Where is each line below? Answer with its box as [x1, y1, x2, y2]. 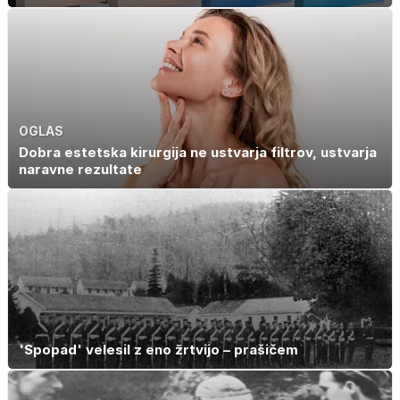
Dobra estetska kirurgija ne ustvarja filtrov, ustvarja [19, 143, 377, 161]
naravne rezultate [19, 160, 142, 178]
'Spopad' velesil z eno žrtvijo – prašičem [19, 341, 298, 359]
